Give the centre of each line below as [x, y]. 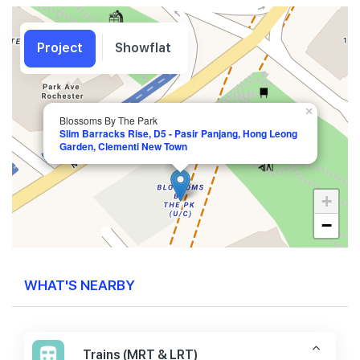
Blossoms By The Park [108, 120]
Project [60, 48]
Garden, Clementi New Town [123, 146]
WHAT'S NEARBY [80, 284]
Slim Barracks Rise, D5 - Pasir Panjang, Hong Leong [178, 133]
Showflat [143, 48]
